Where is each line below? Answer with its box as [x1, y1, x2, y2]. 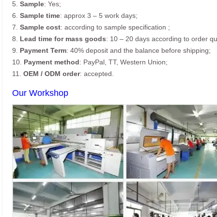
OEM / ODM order [23, 70, 80, 78]
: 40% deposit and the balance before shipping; [66, 46, 211, 55]
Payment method [24, 58, 79, 66]
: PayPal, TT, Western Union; [79, 58, 168, 66]
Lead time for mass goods [20, 35, 106, 43]
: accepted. [80, 70, 114, 78]
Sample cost [20, 23, 61, 31]
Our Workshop [12, 88, 68, 98]
